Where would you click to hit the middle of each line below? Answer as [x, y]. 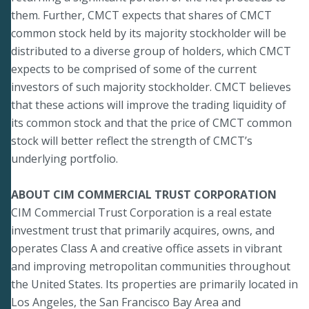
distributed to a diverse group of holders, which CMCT [151, 51]
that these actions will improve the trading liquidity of [149, 104]
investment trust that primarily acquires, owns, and [143, 230]
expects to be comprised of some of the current [134, 69]
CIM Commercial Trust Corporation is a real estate [141, 212]
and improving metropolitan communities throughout [151, 266]
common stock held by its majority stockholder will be [149, 33]
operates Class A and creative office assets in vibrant [147, 248]
